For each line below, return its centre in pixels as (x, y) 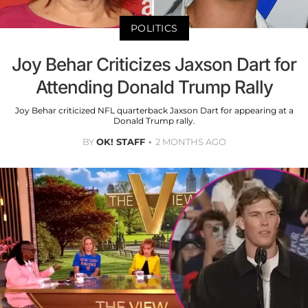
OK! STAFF (120, 141)
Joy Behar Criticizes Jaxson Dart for (154, 64)
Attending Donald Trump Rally (154, 87)
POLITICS (154, 28)
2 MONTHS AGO (190, 141)
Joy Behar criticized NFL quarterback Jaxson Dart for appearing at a (154, 110)
